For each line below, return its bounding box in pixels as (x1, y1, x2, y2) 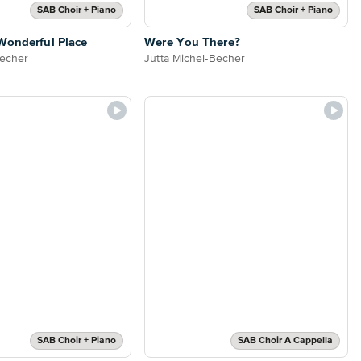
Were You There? (144, 36, 240, 49)
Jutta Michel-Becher (144, 53, 246, 65)
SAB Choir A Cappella (238, 335, 333, 346)
